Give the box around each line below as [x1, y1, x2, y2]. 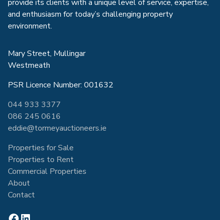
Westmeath [8, 59, 50, 71]
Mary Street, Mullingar [8, 48, 85, 59]
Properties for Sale [8, 142, 74, 153]
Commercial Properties [8, 165, 86, 177]
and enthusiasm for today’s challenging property [8, 8, 173, 20]
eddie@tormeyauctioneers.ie [8, 122, 107, 134]
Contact [8, 189, 35, 200]
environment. [8, 20, 52, 31]
